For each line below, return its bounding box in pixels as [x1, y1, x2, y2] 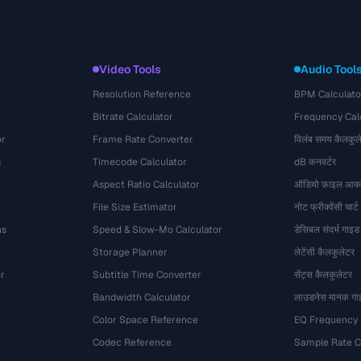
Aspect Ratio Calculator [93, 178, 201, 191]
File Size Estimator [93, 201, 178, 214]
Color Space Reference [93, 313, 199, 326]
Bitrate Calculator [93, 110, 174, 123]
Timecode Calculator [93, 156, 188, 168]
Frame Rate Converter [93, 133, 194, 146]
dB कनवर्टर [293, 156, 336, 168]
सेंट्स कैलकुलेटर [293, 268, 352, 281]
